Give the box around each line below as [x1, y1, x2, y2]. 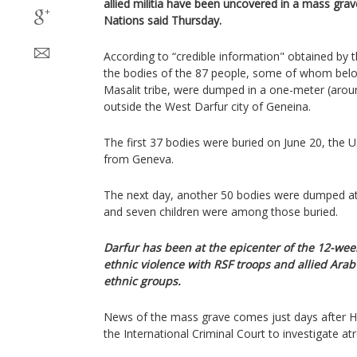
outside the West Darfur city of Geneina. [104, 99, 311, 114]
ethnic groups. [104, 273, 181, 288]
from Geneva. [104, 151, 174, 167]
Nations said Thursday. [104, 13, 222, 28]
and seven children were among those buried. [104, 204, 338, 219]
